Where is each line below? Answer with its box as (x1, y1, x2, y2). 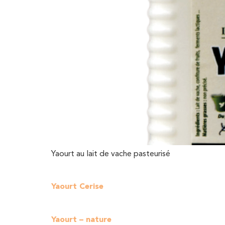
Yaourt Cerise (51, 183, 103, 191)
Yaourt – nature (51, 216, 111, 224)
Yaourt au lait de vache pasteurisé (51, 150, 170, 158)
